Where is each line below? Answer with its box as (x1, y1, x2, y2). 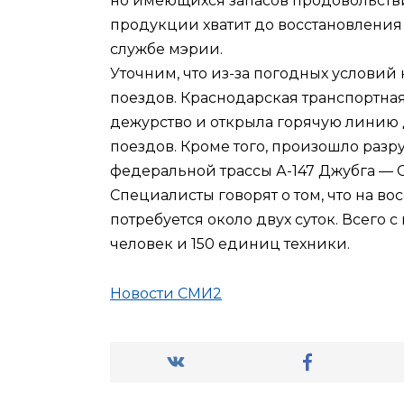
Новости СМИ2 (110, 284, 222, 302)
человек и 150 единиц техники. (110, 235, 350, 253)
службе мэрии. (110, 41, 223, 59)
